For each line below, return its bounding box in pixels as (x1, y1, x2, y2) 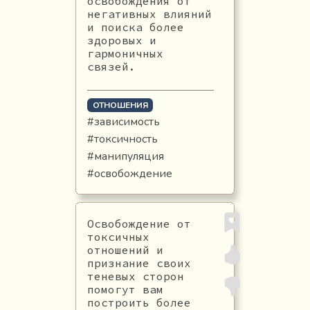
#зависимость (86, 113, 160, 129)
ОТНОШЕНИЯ (92, 99, 148, 111)
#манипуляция (86, 148, 164, 164)
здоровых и (86, 33, 156, 47)
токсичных (86, 229, 149, 244)
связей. (86, 59, 136, 73)
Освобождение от (86, 216, 191, 230)
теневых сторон (86, 268, 184, 283)
